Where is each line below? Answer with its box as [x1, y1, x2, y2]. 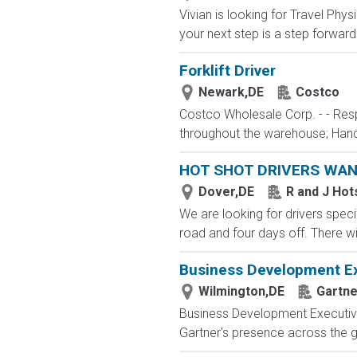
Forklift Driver [178, 61, 276, 80]
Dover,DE [198, 184, 254, 199]
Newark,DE [198, 84, 264, 100]
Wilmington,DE [198, 284, 284, 299]
